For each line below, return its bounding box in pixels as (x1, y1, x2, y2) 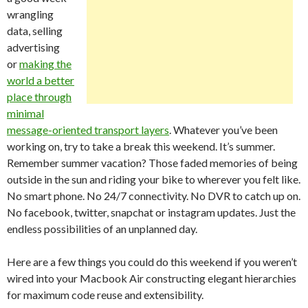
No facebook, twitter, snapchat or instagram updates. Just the (7, 206, 296, 219)
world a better (7, 74, 74, 87)
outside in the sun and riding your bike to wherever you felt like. (7, 173, 300, 186)
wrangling (7, 8, 54, 21)
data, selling (7, 24, 63, 37)
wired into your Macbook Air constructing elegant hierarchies (7, 272, 296, 285)
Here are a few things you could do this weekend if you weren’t (7, 255, 297, 268)
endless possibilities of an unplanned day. (7, 222, 197, 235)
